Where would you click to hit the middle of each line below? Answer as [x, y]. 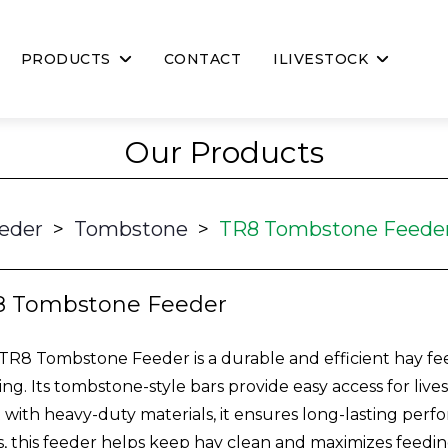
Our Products [224, 152]
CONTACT [202, 59]
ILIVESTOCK [321, 59]
